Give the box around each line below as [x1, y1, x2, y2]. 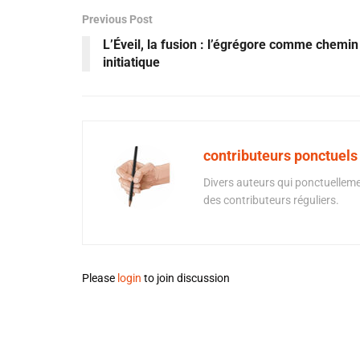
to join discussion [141, 271, 230, 284]
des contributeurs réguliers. [203, 193, 339, 207]
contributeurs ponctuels [203, 146, 358, 164]
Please [82, 271, 117, 284]
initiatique [103, 54, 160, 70]
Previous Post [82, 12, 153, 26]
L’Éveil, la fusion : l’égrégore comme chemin [103, 36, 358, 52]
